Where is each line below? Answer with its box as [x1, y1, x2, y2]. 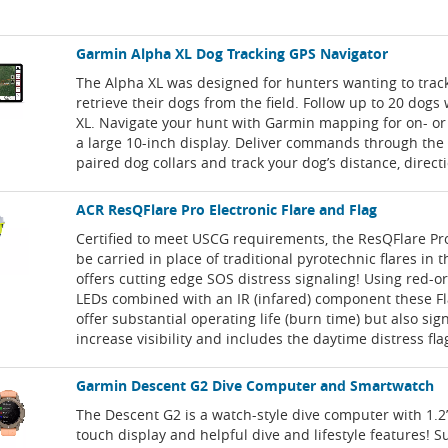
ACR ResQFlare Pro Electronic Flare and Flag [76, 200, 378, 220]
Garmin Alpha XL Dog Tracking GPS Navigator [76, 44, 389, 64]
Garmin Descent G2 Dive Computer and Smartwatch [76, 376, 435, 396]
